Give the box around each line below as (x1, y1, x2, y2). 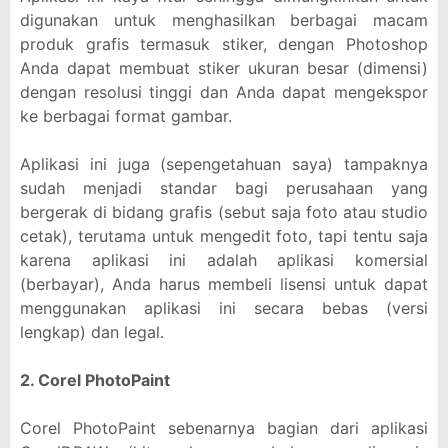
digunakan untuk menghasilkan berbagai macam (20, 10, 428, 30)
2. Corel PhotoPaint (20, 370, 170, 390)
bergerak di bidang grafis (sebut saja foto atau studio (20, 202, 428, 222)
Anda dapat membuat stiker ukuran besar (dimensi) (20, 58, 428, 78)
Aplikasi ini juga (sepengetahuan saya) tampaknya (20, 154, 428, 174)
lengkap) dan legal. (20, 322, 164, 342)
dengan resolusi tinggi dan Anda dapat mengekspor (20, 82, 428, 102)
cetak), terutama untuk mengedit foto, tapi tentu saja (20, 226, 428, 246)
